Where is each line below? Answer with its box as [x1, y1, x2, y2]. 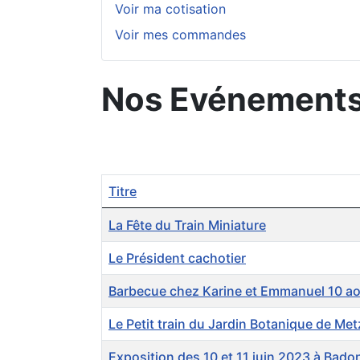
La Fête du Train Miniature [108, 217, 266, 234]
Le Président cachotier [108, 250, 246, 267]
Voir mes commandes [115, 27, 246, 43]
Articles [100, 209, 147, 226]
